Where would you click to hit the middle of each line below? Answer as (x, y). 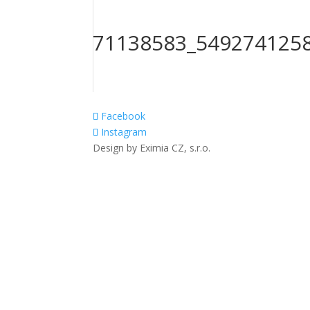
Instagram (124, 132)
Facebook (124, 116)
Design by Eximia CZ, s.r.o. (152, 148)
